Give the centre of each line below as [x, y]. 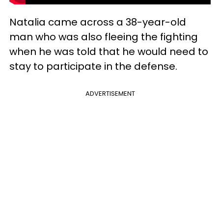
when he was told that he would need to [109, 51]
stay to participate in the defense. [95, 66]
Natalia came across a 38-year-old [98, 22]
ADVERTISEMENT [110, 93]
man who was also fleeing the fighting [104, 37]
